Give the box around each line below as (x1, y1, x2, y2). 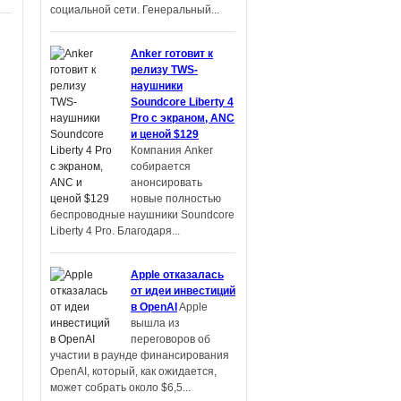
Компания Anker (131, 144, 213, 157)
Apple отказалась (131, 269, 224, 281)
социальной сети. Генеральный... (50, 4, 219, 16)
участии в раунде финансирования (50, 349, 229, 362)
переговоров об (131, 333, 210, 346)
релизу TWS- (131, 64, 198, 76)
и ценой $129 (131, 128, 199, 141)
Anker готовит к (131, 47, 213, 60)
